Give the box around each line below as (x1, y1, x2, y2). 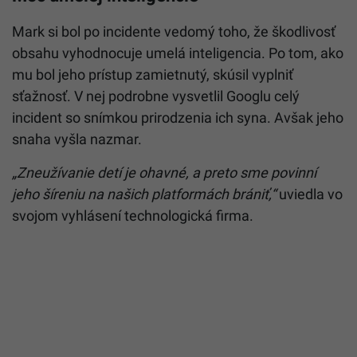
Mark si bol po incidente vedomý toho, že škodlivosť (12, 22, 335, 40)
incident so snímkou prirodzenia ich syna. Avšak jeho (12, 108, 343, 126)
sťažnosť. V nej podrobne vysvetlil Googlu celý (12, 87, 300, 104)
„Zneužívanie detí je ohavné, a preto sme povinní (12, 163, 316, 181)
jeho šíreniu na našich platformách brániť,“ (12, 185, 276, 202)
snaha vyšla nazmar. (12, 130, 145, 147)
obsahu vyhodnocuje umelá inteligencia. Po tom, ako (12, 44, 343, 61)
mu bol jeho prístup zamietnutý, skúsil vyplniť (12, 65, 293, 83)
